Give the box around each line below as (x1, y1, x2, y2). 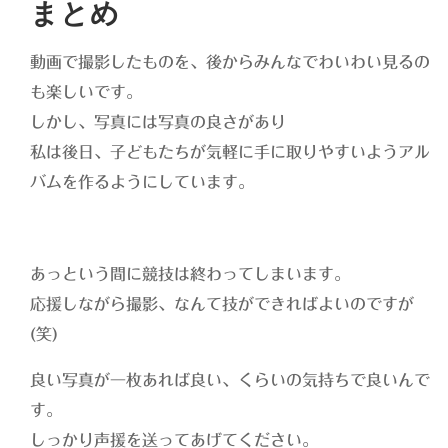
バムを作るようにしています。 (30, 174, 255, 191)
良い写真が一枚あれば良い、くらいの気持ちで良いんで (30, 372, 431, 389)
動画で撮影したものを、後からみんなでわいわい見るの (30, 54, 431, 71)
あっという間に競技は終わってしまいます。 (30, 266, 351, 283)
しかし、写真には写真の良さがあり (30, 114, 287, 131)
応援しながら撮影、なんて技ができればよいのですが (30, 296, 415, 313)
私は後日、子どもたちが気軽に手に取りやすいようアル (30, 144, 431, 161)
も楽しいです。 (30, 84, 143, 101)
